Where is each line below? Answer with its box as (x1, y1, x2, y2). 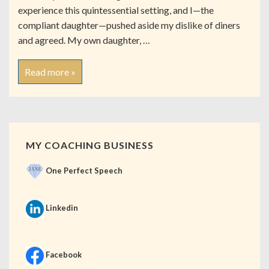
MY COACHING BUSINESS (26, 139, 154, 151)
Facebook (46, 249, 82, 259)
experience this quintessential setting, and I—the (18, 4, 214, 16)
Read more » (25, 66, 76, 77)
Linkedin (46, 202, 78, 213)
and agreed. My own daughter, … (18, 34, 150, 46)
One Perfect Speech (46, 165, 122, 175)
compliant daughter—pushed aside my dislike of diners (18, 19, 240, 31)
